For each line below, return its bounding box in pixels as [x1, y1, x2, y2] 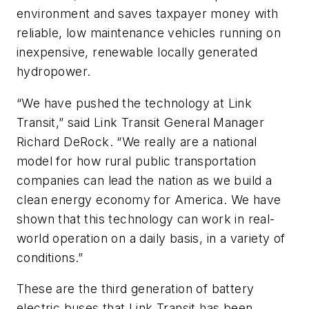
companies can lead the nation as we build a [17, 172, 272, 188]
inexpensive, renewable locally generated [17, 45, 257, 60]
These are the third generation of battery [17, 281, 255, 297]
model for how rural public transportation [17, 153, 257, 168]
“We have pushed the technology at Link [17, 95, 252, 110]
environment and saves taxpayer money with [17, 6, 279, 21]
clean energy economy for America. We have [17, 192, 281, 207]
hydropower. [17, 64, 99, 79]
